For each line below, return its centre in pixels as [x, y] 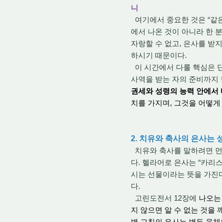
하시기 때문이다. [159, 55]
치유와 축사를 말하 [165, 150]
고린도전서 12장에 [165, 198]
